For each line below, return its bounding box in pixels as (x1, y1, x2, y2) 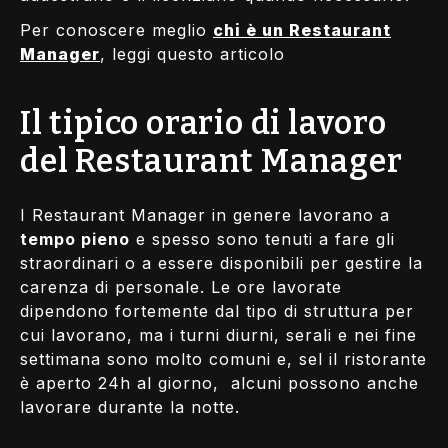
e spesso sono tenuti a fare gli (130, 228, 395, 249)
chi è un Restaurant (213, 19, 391, 40)
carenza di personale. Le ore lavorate (20, 276, 342, 297)
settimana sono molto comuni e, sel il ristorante (20, 348, 427, 369)
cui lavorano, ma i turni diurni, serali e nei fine (20, 324, 417, 345)
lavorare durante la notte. (20, 396, 240, 417)
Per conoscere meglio (20, 19, 213, 40)
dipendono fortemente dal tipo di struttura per (20, 300, 414, 321)
